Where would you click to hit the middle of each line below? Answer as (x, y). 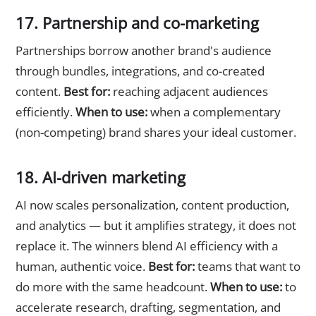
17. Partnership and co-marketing (137, 22)
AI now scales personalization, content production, (152, 205)
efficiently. (45, 111)
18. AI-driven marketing (101, 177)
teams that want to (248, 267)
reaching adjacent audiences (189, 91)
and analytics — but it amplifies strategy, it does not (156, 226)
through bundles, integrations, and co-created (140, 71)
